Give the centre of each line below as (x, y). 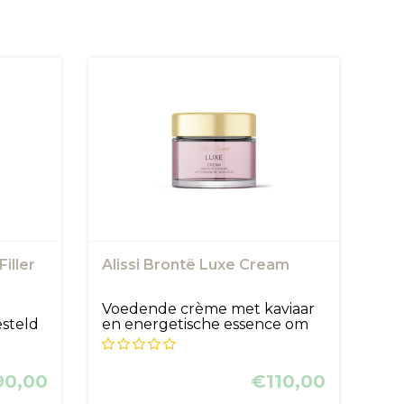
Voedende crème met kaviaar (209, 308)
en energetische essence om (206, 324)
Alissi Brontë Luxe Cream (196, 264)
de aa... (126, 339)
